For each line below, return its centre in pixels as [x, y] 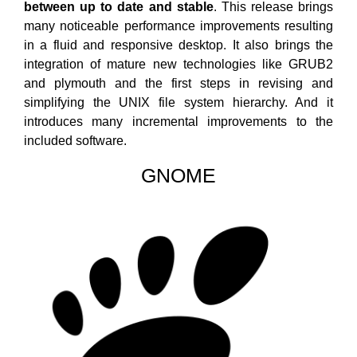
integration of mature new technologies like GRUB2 [178, 64]
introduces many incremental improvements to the [178, 121]
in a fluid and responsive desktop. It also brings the [178, 45]
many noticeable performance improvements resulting [178, 25]
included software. [75, 140]
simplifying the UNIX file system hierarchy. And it [178, 102]
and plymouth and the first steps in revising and [178, 83]
